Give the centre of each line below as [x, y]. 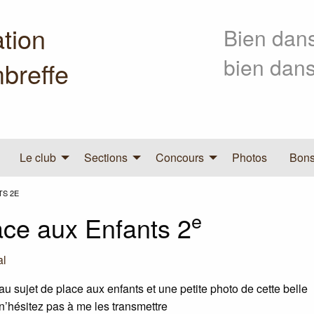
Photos [250, 157]
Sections [106, 157]
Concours [180, 157]
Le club [38, 157]
